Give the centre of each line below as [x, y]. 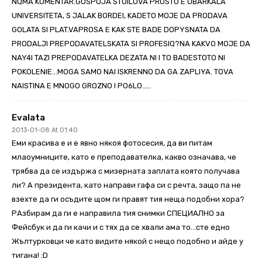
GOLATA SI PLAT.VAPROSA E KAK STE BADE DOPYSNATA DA [116, 29]
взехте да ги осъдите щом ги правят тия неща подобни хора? [128, 199]
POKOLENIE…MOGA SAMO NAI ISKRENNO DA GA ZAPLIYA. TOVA [123, 71]
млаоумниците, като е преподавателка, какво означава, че [124, 157]
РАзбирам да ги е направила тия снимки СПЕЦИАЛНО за [118, 213]
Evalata [28, 117]
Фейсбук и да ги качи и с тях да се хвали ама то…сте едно [121, 227]
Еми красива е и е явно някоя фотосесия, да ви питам [112, 143]
